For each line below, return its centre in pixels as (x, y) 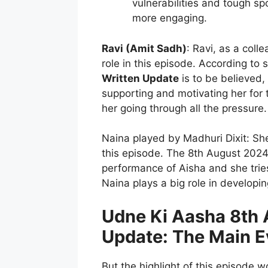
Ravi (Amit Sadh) (144, 48)
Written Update (140, 78)
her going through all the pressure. (184, 108)
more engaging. (169, 18)
